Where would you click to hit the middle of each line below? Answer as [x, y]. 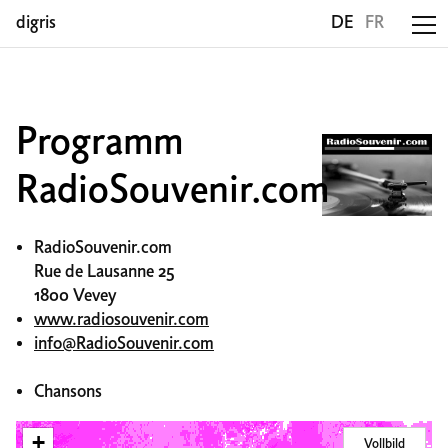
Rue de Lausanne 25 [104, 272]
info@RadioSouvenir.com [124, 344]
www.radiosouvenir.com [121, 320]
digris [36, 23]
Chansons [68, 392]
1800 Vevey [75, 296]
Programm [99, 144]
